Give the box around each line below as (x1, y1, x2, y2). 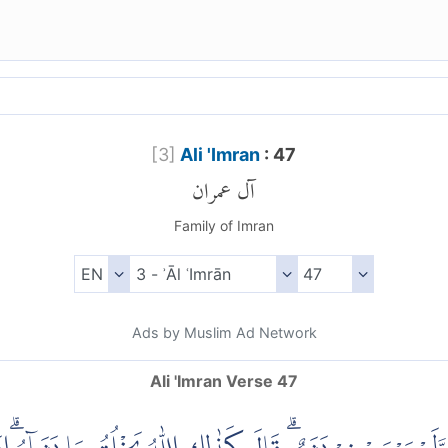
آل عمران (192, 160, 256, 212)
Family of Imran (173, 217, 274, 235)
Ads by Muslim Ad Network (131, 324, 317, 342)
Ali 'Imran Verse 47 (150, 371, 298, 392)
